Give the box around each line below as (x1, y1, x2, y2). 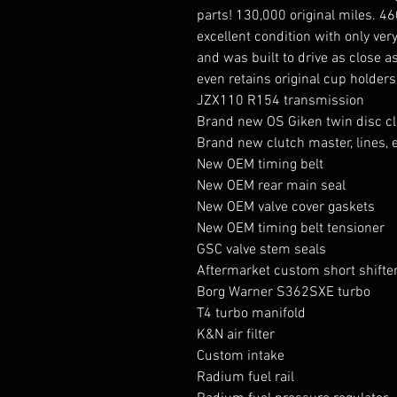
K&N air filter (197, 326, 275, 344)
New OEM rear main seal (197, 177, 346, 195)
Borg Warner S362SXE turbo (197, 284, 370, 301)
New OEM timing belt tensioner (197, 220, 385, 237)
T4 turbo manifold (197, 305, 306, 323)
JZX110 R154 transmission (197, 92, 364, 110)
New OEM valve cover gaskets (197, 198, 375, 216)
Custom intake (197, 347, 284, 365)
